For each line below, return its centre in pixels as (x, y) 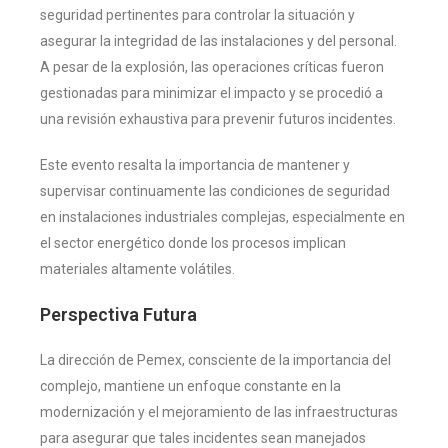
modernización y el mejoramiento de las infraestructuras (219, 411)
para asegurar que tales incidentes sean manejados (203, 437)
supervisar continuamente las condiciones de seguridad (215, 190)
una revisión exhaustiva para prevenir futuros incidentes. (218, 118)
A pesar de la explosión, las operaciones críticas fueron (212, 66)
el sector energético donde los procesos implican (193, 242)
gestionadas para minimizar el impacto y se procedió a (211, 92)
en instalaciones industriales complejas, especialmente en (222, 216)
